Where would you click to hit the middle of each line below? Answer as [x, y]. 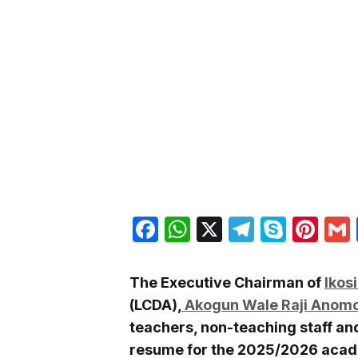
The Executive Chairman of [227, 282]
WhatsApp [252, 229]
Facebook [218, 229]
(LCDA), [155, 304]
